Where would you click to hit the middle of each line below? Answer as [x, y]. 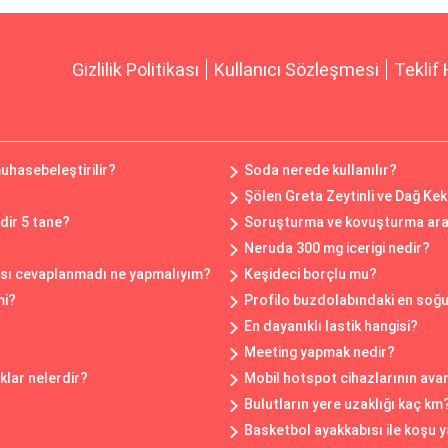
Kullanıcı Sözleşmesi [296, 70]
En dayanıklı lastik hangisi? [331, 326]
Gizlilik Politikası [135, 70]
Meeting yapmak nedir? [319, 352]
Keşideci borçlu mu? [310, 274]
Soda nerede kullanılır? [320, 170]
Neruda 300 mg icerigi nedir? [337, 248]
